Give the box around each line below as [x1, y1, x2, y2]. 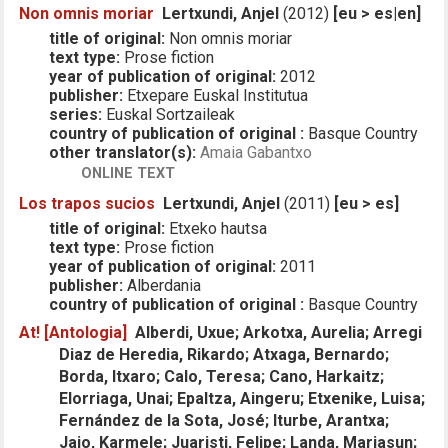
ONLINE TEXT [81, 164, 176, 182]
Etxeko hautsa [165, 218, 268, 238]
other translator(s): [49, 142, 197, 162]
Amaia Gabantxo [200, 142, 313, 162]
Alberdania [123, 275, 202, 295]
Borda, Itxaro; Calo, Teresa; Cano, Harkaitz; [59, 366, 385, 386]
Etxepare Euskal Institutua [123, 85, 309, 105]
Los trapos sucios [19, 193, 156, 213]
